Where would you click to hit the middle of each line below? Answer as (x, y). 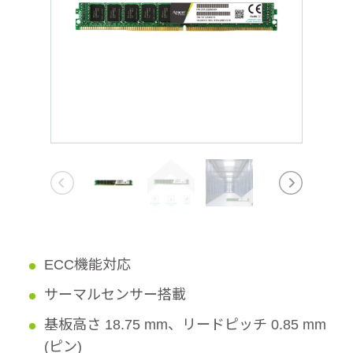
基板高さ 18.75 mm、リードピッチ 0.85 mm (185, 325)
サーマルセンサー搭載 (115, 295)
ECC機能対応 (87, 265)
